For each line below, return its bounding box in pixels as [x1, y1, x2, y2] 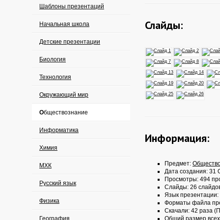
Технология [39, 74, 71, 81]
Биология [39, 56, 66, 63]
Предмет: [165, 160, 192, 167]
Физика [39, 197, 59, 204]
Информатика [39, 127, 79, 134]
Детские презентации [39, 38, 100, 45]
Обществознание [44, 109, 88, 116]
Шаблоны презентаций [39, 3, 104, 10]
